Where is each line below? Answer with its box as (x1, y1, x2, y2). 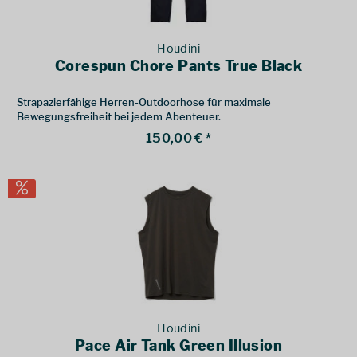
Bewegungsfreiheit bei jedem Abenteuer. (17, 109, 222, 123)
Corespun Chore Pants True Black (54, 57, 303, 74)
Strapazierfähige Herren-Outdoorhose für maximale (17, 95, 272, 108)
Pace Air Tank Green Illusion (75, 337, 283, 355)
